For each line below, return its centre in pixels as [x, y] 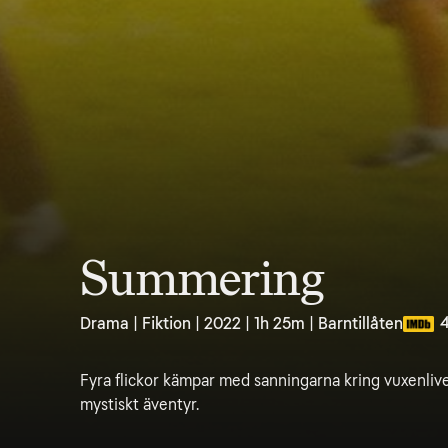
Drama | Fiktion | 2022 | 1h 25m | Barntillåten [241, 323]
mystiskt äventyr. [139, 404]
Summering [202, 279]
